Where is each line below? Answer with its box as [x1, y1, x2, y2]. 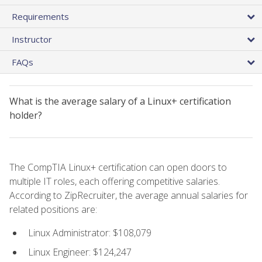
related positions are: [9, 202, 97, 216]
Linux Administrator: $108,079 [28, 226, 151, 239]
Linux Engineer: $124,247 [28, 245, 132, 258]
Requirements [12, 10, 69, 22]
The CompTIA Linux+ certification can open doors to [9, 160, 227, 174]
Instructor [12, 33, 52, 45]
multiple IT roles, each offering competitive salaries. [9, 174, 220, 188]
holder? [9, 108, 42, 122]
